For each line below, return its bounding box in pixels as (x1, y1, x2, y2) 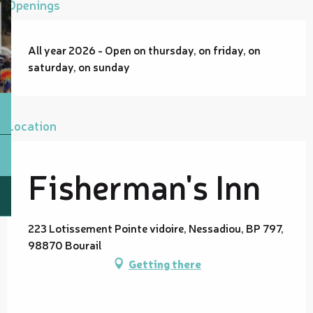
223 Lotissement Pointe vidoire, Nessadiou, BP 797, (28, 219, 284, 235)
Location (7, 116, 57, 133)
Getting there (129, 255, 201, 271)
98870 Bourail (28, 236, 101, 252)
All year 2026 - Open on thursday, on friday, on (28, 41, 261, 57)
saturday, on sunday (28, 58, 130, 74)
